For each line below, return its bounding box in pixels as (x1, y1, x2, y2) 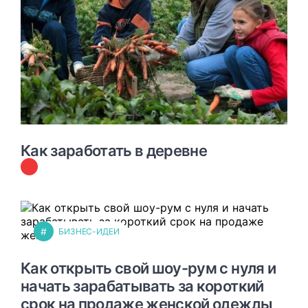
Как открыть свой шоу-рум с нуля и (21, 259, 276, 277)
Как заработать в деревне (21, 142, 208, 159)
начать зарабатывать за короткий (21, 277, 264, 295)
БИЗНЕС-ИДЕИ (58, 226, 120, 236)
